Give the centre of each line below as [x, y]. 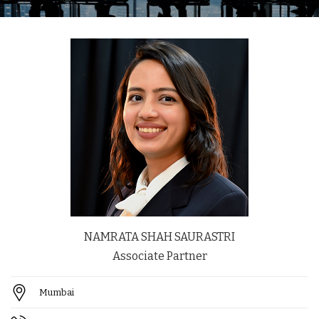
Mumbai [57, 293]
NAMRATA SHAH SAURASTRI [159, 237]
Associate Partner [159, 256]
